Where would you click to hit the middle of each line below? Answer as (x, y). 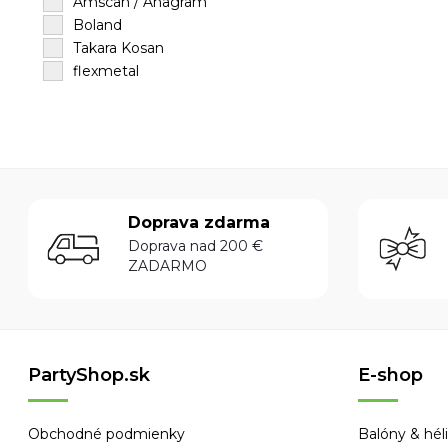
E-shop (390, 375)
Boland (98, 25)
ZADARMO (168, 265)
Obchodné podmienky (107, 434)
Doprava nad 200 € (196, 245)
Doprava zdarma (199, 222)
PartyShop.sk (89, 375)
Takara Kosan (119, 48)
